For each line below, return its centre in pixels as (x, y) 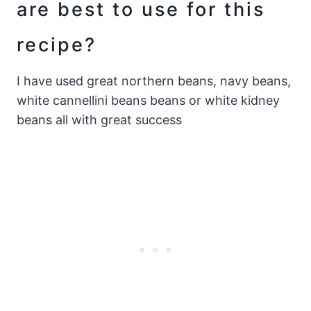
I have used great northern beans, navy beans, (154, 81)
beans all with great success (99, 120)
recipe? (57, 44)
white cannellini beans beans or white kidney (148, 101)
